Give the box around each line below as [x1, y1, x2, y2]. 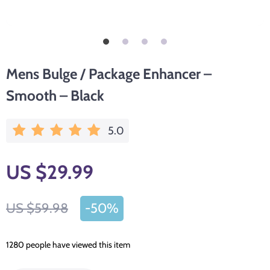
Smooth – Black [6, 87, 104, 104]
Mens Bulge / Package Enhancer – [6, 65, 212, 83]
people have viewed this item [24, 239, 130, 250]
